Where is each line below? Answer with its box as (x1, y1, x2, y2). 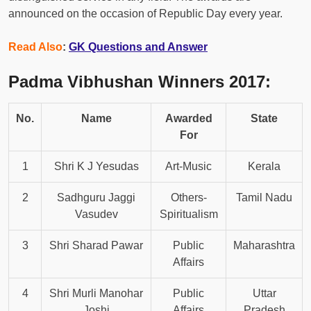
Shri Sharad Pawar (49, 239, 143, 252)
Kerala (248, 160, 280, 173)
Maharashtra (233, 239, 295, 252)
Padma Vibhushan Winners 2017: (8, 72, 271, 92)
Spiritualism (159, 208, 218, 221)
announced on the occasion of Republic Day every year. (8, 8, 283, 20)
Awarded (165, 112, 212, 125)
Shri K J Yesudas (53, 160, 139, 173)
